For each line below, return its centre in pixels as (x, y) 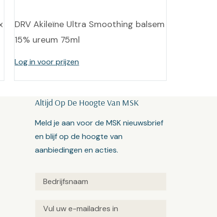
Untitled (49, 178)
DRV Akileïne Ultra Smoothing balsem (90, 24)
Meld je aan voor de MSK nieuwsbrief (99, 123)
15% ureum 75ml (47, 40)
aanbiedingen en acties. (77, 150)
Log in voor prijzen (47, 62)
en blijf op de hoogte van (79, 136)
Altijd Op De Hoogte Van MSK (87, 102)
